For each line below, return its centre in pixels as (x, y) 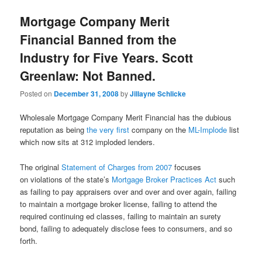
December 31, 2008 (87, 94)
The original (41, 167)
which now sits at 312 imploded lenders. (88, 142)
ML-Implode (208, 130)
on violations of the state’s (66, 179)
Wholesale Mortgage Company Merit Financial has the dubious (126, 118)
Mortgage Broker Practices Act (166, 179)
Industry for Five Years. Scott (107, 57)
